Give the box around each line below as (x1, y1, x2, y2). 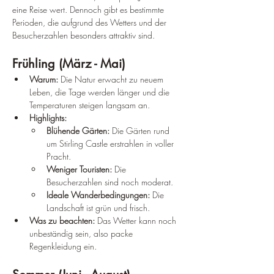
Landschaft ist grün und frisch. (46, 201, 150, 213)
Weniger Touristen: (46, 163, 112, 175)
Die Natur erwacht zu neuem (58, 73, 166, 85)
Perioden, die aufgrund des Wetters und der (12, 16, 169, 28)
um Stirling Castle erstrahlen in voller (46, 137, 176, 149)
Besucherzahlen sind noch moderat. (46, 176, 173, 188)
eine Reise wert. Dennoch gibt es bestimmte (12, 3, 166, 15)
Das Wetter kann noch (95, 214, 179, 226)
